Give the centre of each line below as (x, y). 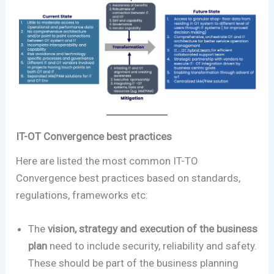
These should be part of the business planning (134, 263)
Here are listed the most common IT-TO (107, 161)
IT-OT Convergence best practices (94, 137)
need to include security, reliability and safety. (154, 246)
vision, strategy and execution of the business (153, 229)
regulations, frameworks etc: (83, 195)
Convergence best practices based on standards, (128, 178)
